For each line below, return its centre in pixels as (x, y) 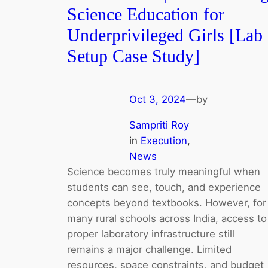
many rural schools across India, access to (167, 218)
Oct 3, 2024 (158, 99)
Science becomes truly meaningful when (164, 171)
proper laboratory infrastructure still (151, 234)
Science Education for (146, 14)
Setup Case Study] (133, 56)
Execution (164, 140)
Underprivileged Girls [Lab (165, 35)
